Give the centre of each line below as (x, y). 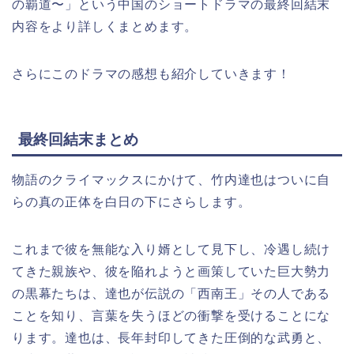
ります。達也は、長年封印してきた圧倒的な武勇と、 (171, 337)
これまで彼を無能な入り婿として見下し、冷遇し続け (171, 249)
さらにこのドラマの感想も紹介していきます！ (151, 74)
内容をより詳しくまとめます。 (105, 27)
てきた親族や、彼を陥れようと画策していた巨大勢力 (171, 271)
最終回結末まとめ (78, 139)
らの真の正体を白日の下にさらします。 (132, 201)
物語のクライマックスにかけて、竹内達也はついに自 (171, 179)
